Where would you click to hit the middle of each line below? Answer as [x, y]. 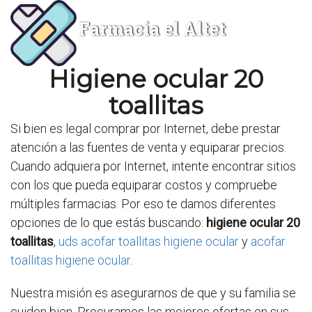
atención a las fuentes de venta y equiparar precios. [148, 147]
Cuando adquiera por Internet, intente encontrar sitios [153, 166]
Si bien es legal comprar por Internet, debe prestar [146, 128]
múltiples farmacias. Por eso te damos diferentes [143, 204]
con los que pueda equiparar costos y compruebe [144, 185]
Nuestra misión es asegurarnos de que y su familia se [153, 293]
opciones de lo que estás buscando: [108, 223]
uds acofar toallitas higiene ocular [149, 241]
